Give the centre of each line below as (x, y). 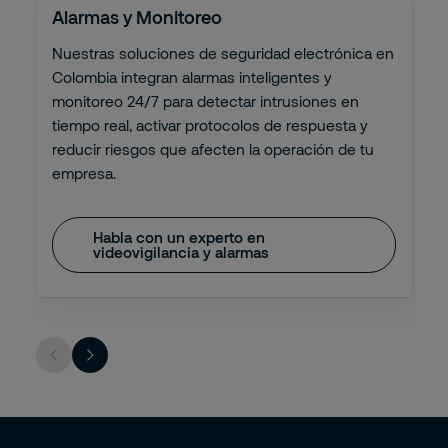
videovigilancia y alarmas (181, 252)
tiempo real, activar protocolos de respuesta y (210, 125)
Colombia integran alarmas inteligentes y (192, 77)
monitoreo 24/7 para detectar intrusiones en (205, 101)
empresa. (84, 173)
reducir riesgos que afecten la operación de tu (213, 149)
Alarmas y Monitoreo (137, 17)
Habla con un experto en (179, 237)
